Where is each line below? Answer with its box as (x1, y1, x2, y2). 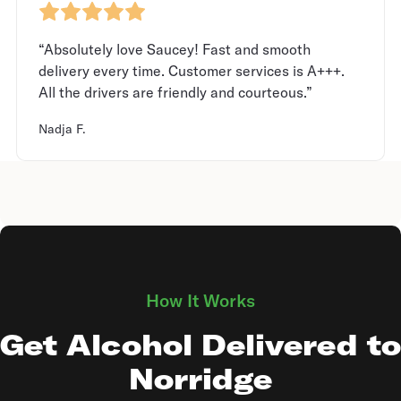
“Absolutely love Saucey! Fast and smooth (38, 40, 311, 59)
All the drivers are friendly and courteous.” (38, 83, 312, 102)
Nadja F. (38, 121, 86, 138)
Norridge (129, 361, 272, 397)
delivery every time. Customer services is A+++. (38, 62, 345, 81)
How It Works (146, 289, 255, 312)
